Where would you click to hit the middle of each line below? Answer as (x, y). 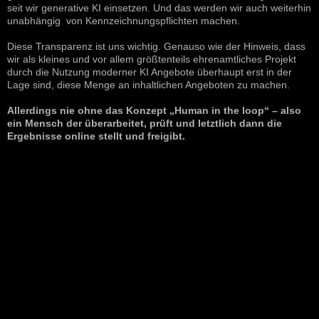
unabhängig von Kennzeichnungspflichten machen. (124, 20)
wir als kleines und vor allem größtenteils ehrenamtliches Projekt (152, 59)
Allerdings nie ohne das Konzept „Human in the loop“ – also (154, 110)
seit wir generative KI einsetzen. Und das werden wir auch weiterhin (159, 7)
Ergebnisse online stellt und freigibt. (96, 136)
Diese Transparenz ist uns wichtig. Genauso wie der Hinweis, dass (156, 46)
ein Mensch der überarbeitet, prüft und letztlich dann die (145, 123)
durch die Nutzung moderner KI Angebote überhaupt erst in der (150, 72)
